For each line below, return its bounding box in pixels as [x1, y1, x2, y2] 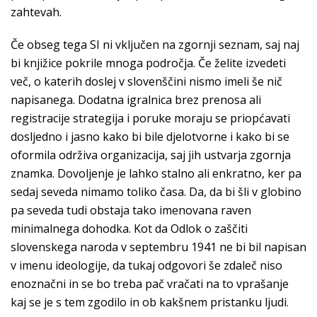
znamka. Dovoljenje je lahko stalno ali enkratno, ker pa [11, 166, 301, 181]
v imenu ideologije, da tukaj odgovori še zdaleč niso [11, 258, 282, 273]
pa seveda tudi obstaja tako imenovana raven [11, 202, 251, 218]
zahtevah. [11, 4, 62, 20]
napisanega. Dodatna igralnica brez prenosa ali [11, 92, 261, 108]
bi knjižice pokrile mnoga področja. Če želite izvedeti [11, 55, 286, 71]
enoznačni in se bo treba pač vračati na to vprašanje [11, 276, 289, 292]
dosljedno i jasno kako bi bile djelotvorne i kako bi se [11, 129, 289, 144]
